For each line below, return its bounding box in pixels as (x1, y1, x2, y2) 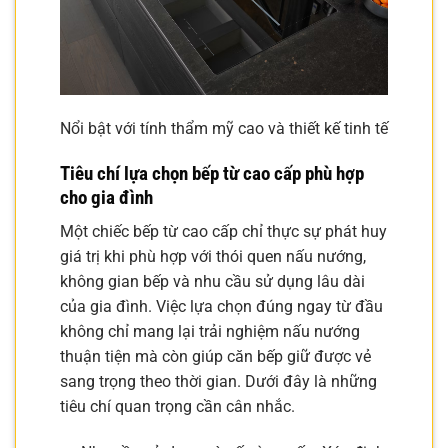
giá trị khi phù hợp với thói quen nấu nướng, (60, 247, 366, 267)
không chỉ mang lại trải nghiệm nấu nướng (60, 322, 360, 342)
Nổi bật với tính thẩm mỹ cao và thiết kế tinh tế (60, 118, 388, 138)
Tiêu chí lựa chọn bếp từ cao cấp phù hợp (60, 161, 364, 185)
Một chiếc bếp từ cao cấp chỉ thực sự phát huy (60, 222, 387, 242)
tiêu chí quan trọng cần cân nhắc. (60, 397, 295, 417)
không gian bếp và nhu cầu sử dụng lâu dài (60, 272, 365, 292)
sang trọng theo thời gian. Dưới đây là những (60, 372, 377, 392)
